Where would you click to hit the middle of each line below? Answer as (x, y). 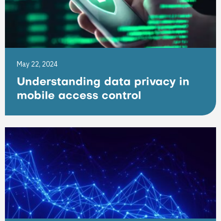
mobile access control (79, 96)
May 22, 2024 (37, 64)
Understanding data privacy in (103, 83)
